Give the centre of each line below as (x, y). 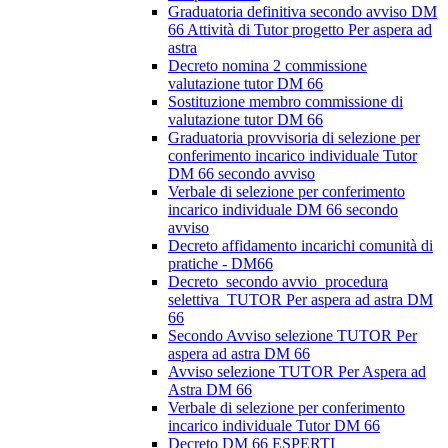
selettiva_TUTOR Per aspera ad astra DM (300, 300)
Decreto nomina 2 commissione (267, 66)
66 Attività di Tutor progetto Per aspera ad (300, 30)
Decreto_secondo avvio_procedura (278, 282)
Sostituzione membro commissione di (285, 102)
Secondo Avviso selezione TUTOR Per (292, 336)
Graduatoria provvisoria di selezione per (294, 138)
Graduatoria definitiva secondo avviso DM (302, 12)
